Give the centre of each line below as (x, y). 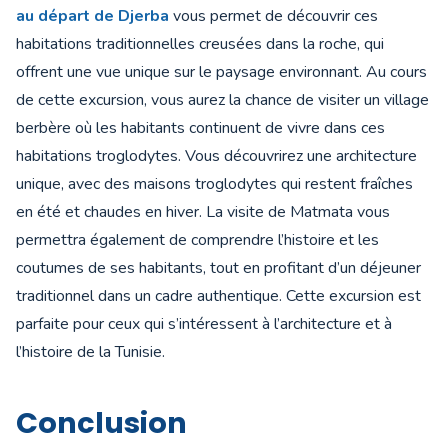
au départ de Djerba (92, 16)
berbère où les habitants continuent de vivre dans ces (200, 128)
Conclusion (101, 423)
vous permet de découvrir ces (273, 16)
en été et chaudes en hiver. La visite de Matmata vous (203, 212)
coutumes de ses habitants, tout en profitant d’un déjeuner (218, 268)
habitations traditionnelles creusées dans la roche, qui (200, 44)
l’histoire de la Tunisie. (90, 352)
